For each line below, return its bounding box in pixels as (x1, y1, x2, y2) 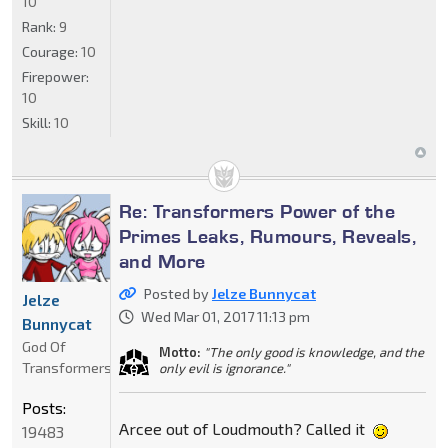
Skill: (22, 114, 54, 132)
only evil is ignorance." (158, 360, 290, 377)
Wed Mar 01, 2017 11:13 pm (140, 308, 310, 326)
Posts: (22, 398, 66, 418)
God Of (22, 338, 66, 356)
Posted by (143, 285, 212, 303)
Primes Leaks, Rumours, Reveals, (118, 224, 417, 249)
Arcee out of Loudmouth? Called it (118, 419, 369, 439)
